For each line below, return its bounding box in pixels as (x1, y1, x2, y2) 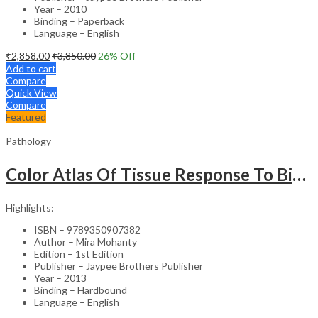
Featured (6, 110, 46, 123)
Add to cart (6, 62, 56, 75)
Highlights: (6, 201, 54, 214)
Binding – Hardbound (34, 283, 127, 296)
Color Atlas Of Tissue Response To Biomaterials (292, 163, 306, 185)
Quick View (6, 86, 57, 99)
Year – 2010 (34, 2, 87, 15)
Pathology (6, 134, 51, 147)
